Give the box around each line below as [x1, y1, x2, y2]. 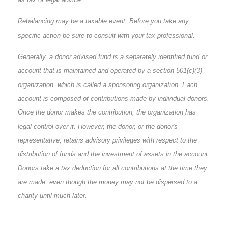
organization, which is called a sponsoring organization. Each [18, 80, 197, 89]
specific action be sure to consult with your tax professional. [18, 31, 195, 39]
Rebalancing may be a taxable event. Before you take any [18, 17, 189, 25]
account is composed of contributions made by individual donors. [18, 94, 209, 102]
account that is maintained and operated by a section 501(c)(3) [18, 66, 202, 74]
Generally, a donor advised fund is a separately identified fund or [18, 52, 207, 61]
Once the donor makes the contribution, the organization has [18, 108, 196, 116]
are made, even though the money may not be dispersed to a [18, 178, 197, 186]
